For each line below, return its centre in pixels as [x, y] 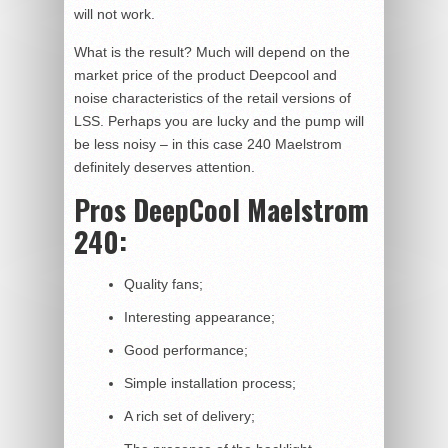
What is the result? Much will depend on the [212, 51]
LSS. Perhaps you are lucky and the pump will [219, 120]
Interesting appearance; [199, 316]
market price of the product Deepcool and [205, 74]
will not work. [114, 13]
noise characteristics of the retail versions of [212, 97]
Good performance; [186, 349]
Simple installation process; [210, 382]
